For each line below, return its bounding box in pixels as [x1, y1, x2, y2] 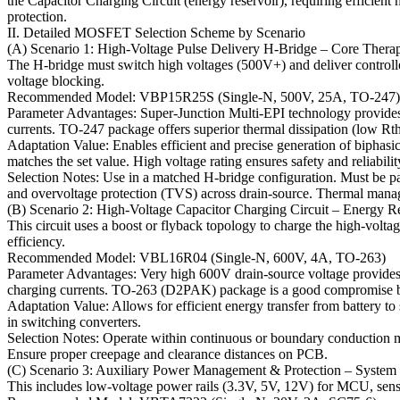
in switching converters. [7, 314, 141, 330]
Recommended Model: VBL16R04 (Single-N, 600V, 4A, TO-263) [7, 250, 386, 266]
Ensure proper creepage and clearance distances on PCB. [7, 346, 328, 362]
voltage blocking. [7, 73, 104, 89]
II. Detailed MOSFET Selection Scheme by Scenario [7, 25, 305, 41]
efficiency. [7, 234, 65, 250]
